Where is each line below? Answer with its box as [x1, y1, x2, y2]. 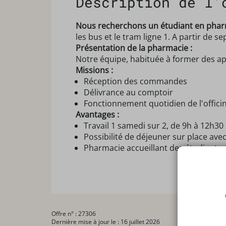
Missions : [76, 65, 113, 76]
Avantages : [76, 109, 119, 120]
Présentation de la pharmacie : [76, 42, 192, 53]
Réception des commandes [84, 76, 187, 87]
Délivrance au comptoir [84, 87, 173, 98]
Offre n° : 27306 [51, 209, 96, 218]
